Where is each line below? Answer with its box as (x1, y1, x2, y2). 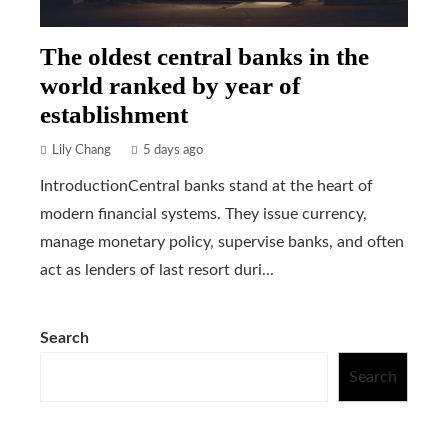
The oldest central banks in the (40, 42, 369, 70)
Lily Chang (52, 143, 111, 156)
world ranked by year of (40, 71, 300, 99)
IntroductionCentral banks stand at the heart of (40, 177, 373, 194)
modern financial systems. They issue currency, (40, 205, 367, 222)
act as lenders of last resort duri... (40, 261, 274, 278)
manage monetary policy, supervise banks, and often (40, 233, 404, 250)
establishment (40, 100, 188, 128)
